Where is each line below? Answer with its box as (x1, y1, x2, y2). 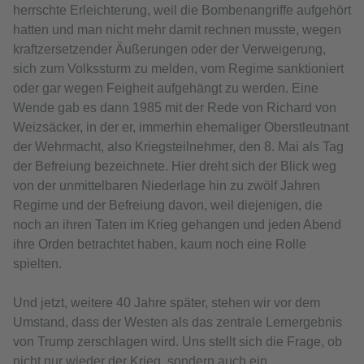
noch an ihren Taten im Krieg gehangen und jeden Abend (13, 218, 341, 232)
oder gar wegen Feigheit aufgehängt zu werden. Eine (13, 81, 318, 96)
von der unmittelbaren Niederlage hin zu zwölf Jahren (13, 179, 320, 193)
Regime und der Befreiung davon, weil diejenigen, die (13, 198, 323, 213)
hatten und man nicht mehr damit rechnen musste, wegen (13, 23, 341, 37)
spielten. (13, 257, 62, 271)
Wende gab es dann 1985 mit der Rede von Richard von (13, 101, 336, 115)
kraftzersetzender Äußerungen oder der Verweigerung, (13, 42, 326, 57)
